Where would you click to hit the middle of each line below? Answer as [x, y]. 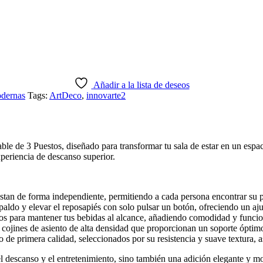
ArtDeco [65, 95]
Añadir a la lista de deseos [141, 85]
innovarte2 [106, 95]
